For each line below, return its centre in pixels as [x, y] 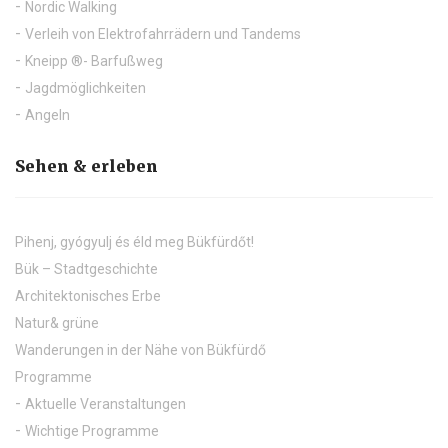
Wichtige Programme [92, 431]
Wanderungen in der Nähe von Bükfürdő [140, 350]
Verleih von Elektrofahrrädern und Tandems [163, 34]
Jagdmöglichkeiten [85, 88]
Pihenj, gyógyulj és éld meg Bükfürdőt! [134, 242]
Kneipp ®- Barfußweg [94, 61]
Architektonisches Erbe [88, 296]
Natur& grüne [57, 323]
